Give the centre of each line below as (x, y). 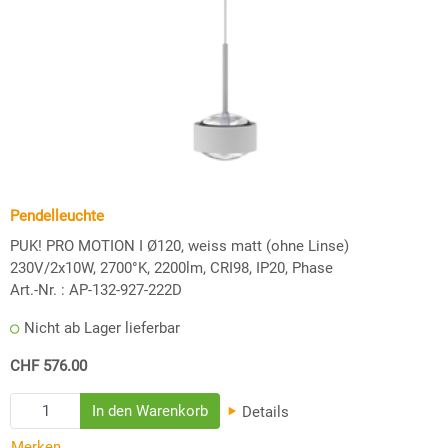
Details (264, 411)
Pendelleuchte (57, 215)
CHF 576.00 (48, 365)
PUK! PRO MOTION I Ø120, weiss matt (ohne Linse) (179, 245)
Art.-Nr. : (37, 289)
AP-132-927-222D (125, 289)
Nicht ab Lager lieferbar (102, 327)
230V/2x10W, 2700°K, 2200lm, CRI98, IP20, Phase (171, 267)
